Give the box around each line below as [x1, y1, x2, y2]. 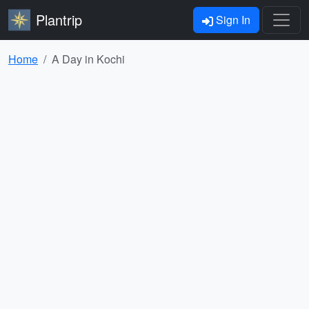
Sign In [213, 12, 250, 28]
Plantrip [36, 10, 82, 30]
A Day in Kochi [52, 51, 125, 67]
